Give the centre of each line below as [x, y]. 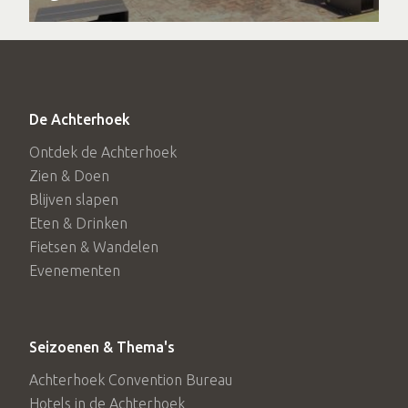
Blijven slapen [74, 199]
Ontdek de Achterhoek [103, 152]
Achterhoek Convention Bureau [131, 379]
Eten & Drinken [78, 223]
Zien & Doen [69, 175]
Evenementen [75, 270]
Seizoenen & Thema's [102, 347]
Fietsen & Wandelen [94, 246]
